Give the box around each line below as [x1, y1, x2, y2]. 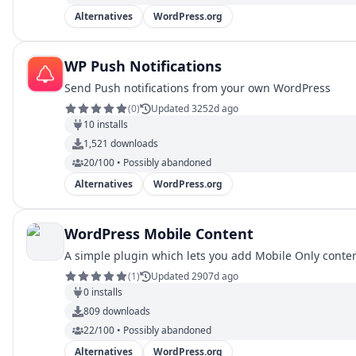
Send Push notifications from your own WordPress [64, 80, 331, 95]
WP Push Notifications [64, 56, 222, 75]
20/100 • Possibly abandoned [83, 156, 211, 169]
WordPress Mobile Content [64, 224, 253, 243]
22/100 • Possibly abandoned [83, 323, 211, 337]
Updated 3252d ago [151, 102, 238, 115]
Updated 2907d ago [151, 269, 238, 283]
